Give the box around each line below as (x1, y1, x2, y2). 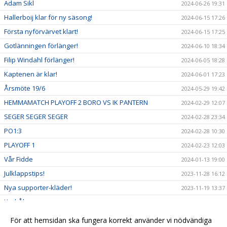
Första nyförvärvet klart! (4, 26, 78, 36)
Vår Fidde (4, 154, 33, 164)
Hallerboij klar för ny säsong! (4, 12, 92, 22)
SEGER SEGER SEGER (4, 111, 68, 121)
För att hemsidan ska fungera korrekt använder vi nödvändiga (10, 215, 212, 225)
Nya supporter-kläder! (4, 182, 72, 192)
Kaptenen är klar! (4, 69, 57, 79)
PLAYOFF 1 (4, 140, 35, 149)
